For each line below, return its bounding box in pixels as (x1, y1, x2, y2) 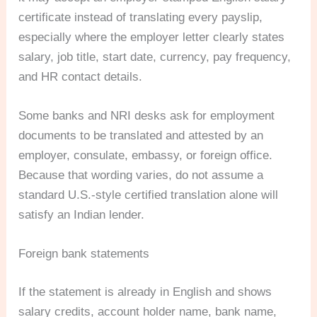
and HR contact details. (18, 70, 143, 84)
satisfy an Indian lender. (18, 208, 145, 222)
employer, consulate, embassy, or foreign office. (18, 149, 273, 163)
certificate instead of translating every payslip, (18, 11, 263, 25)
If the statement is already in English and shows (18, 284, 272, 299)
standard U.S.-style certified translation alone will (18, 188, 279, 202)
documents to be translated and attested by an (18, 129, 264, 143)
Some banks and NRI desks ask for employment (18, 109, 275, 123)
